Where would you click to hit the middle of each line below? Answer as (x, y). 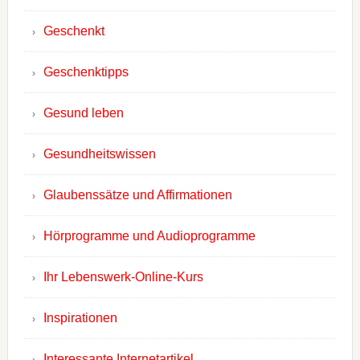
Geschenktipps (86, 72)
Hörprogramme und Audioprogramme (149, 236)
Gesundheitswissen (99, 154)
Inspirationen (80, 318)
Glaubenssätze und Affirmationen (137, 195)
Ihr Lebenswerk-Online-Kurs (123, 277)
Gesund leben (83, 113)
